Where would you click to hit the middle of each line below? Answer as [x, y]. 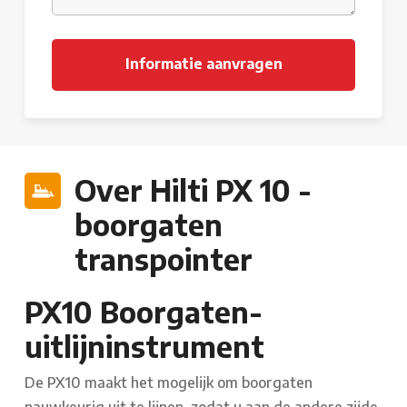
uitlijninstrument [144, 347]
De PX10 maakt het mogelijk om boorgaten [169, 383]
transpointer [164, 259]
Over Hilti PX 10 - [193, 190]
